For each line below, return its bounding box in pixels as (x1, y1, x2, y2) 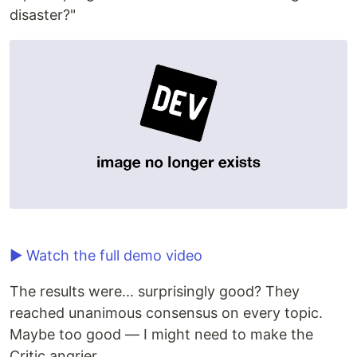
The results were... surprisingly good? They (10, 283, 300, 300)
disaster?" (10, 6, 76, 24)
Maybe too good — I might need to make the (10, 326, 313, 343)
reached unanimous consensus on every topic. (10, 304, 323, 322)
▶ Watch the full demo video (10, 247, 202, 265)
